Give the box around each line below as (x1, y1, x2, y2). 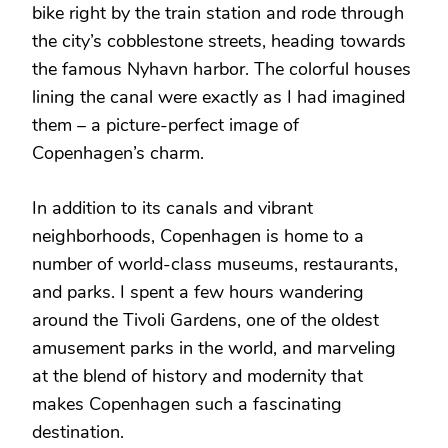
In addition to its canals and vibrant (32, 196, 313, 221)
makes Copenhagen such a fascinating (32, 392, 342, 417)
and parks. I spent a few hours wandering (32, 280, 364, 305)
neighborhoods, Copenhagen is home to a (32, 224, 364, 249)
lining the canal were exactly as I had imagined (32, 85, 405, 110)
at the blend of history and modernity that (32, 364, 363, 389)
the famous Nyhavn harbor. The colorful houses (32, 57, 411, 82)
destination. (32, 420, 124, 445)
